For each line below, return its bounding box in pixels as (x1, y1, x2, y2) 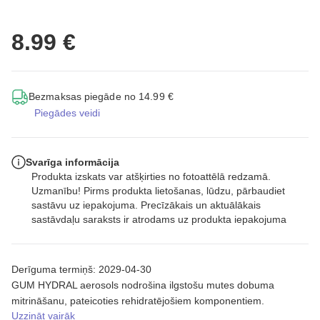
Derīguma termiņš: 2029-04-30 (11, 263, 151, 275)
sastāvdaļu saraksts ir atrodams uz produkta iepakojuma (31, 213, 286, 225)
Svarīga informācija (26, 156, 119, 168)
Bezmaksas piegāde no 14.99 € (29, 90, 174, 102)
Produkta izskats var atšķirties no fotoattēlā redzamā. (31, 170, 271, 182)
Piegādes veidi (34, 106, 100, 119)
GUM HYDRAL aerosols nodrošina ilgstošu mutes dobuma (11, 279, 274, 291)
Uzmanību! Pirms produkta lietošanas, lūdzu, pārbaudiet (31, 184, 285, 196)
